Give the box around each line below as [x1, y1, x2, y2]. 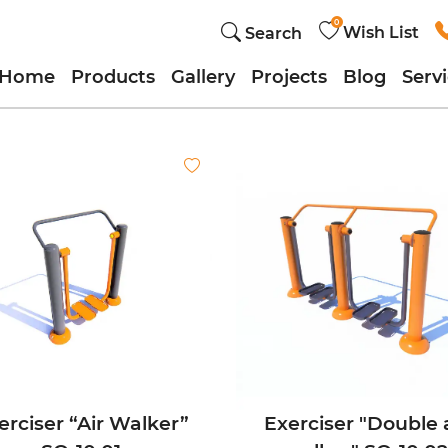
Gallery [171, 66, 235, 88]
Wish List [342, 23, 419, 42]
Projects [251, 66, 327, 88]
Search [244, 24, 302, 43]
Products [71, 66, 155, 88]
